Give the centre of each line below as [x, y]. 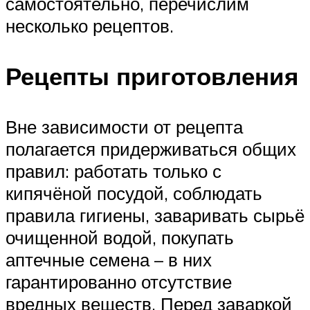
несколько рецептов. [90, 26]
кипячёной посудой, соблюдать [134, 193]
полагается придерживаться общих [151, 149]
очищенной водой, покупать [120, 238]
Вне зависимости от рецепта [124, 127]
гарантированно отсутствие [119, 282]
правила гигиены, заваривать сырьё [155, 216]
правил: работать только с [113, 171]
